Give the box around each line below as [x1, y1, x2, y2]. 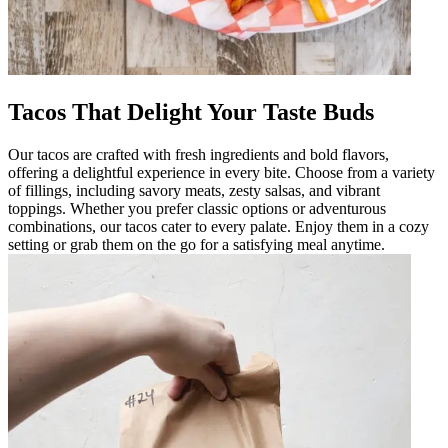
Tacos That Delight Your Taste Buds [8, 98, 374, 125]
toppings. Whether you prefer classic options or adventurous [8, 199, 386, 217]
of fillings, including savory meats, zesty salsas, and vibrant [8, 181, 380, 199]
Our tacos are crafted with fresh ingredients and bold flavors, [8, 145, 389, 163]
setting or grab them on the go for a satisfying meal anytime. [8, 235, 385, 253]
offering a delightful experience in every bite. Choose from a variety [8, 163, 435, 181]
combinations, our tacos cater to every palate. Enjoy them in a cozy [8, 217, 429, 235]
